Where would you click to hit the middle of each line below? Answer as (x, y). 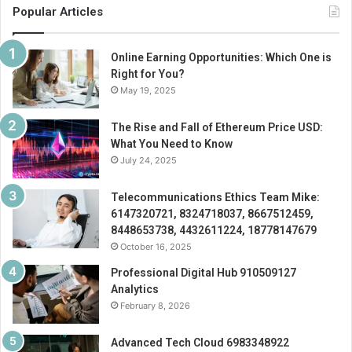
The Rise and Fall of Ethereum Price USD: (217, 127)
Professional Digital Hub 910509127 (203, 272)
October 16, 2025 (156, 246)
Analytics (135, 289)
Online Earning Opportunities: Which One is (221, 57)
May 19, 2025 (148, 90)
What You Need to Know (172, 143)
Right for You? (148, 73)
